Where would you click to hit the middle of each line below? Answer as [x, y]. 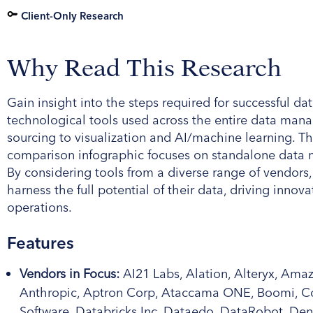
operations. [39, 207]
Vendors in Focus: [70, 273]
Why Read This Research [144, 68]
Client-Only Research [72, 15]
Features [41, 242]
